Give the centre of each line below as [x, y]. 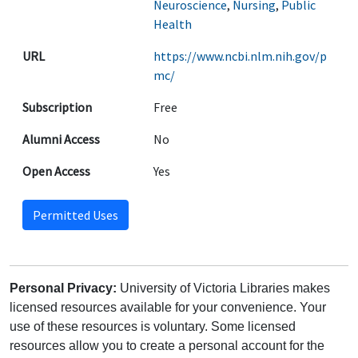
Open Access [56, 171]
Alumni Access [61, 139]
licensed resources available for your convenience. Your [168, 307]
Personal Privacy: [63, 288]
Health [173, 24]
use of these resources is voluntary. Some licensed [153, 326]
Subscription [57, 107]
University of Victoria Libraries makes [223, 288]
